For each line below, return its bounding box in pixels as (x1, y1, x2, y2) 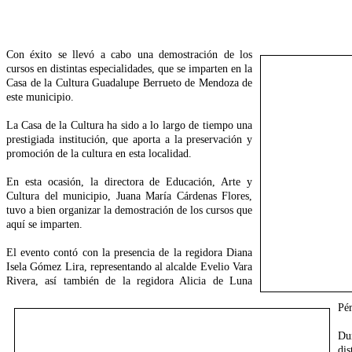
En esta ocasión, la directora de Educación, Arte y (6, 176, 252, 189)
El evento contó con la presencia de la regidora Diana (6, 247, 252, 259)
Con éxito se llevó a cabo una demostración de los (6, 49, 252, 61)
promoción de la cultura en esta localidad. (6, 148, 192, 160)
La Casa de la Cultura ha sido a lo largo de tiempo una (6, 119, 252, 132)
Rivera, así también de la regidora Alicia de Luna (6, 275, 252, 288)
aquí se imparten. (6, 218, 82, 231)
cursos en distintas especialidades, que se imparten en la (6, 63, 252, 75)
